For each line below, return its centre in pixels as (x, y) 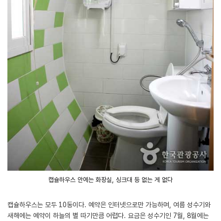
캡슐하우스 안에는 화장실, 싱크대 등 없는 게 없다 (110, 180)
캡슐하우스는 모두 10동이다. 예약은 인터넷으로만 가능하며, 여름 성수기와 (109, 205)
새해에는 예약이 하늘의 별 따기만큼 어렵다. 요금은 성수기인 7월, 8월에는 (108, 216)
